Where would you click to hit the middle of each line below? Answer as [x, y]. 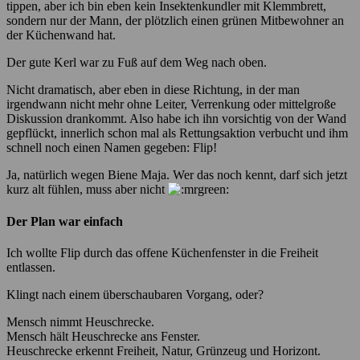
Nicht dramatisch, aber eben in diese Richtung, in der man [153, 90]
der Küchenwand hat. [61, 35]
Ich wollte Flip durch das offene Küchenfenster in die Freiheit [162, 252]
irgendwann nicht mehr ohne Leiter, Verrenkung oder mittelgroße [171, 104]
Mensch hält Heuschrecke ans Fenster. [103, 336]
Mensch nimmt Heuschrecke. [80, 321]
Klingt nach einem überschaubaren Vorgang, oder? [135, 294]
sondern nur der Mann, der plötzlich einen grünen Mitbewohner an [175, 21]
